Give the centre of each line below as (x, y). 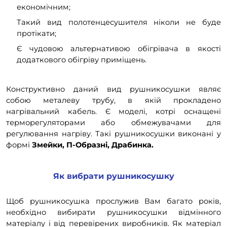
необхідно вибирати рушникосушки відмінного (113, 213)
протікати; (36, 33)
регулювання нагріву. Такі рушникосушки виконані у (113, 134)
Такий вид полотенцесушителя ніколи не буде (119, 22)
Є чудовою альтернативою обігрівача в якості (119, 48)
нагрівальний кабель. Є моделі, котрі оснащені (113, 111)
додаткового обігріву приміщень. (82, 60)
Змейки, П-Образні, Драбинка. (93, 145)
